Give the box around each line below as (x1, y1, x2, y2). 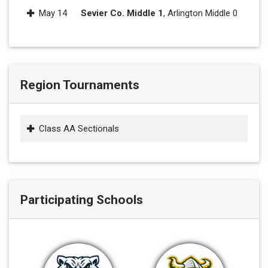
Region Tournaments (20, 77, 139, 92)
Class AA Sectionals (39, 123, 119, 134)
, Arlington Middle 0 (163, 8, 237, 19)
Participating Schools (20, 193, 143, 208)
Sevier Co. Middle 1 (81, 8, 163, 19)
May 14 (39, 8, 67, 19)
